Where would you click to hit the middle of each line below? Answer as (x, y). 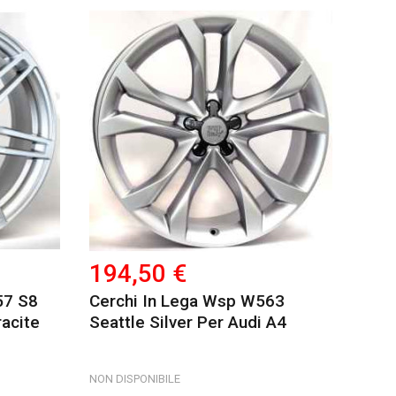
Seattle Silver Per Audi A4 (188, 323)
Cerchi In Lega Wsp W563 (187, 301)
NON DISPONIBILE (135, 379)
